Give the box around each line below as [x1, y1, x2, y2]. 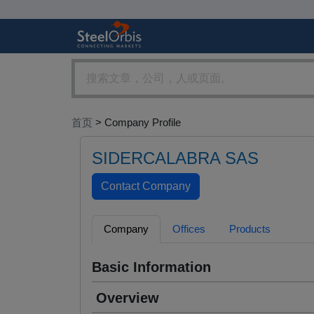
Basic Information [92, 259, 211, 275]
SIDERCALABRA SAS [92, 149, 259, 168]
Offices [172, 223, 205, 235]
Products [229, 223, 271, 235]
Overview [96, 290, 159, 306]
